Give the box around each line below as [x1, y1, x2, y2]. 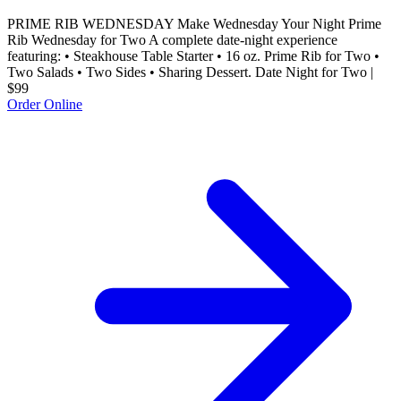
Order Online [7, 96, 82, 112]
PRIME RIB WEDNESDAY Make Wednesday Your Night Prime [7, 15, 381, 31]
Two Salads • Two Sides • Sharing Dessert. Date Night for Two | [7, 64, 373, 80]
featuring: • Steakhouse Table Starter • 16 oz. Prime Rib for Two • [7, 47, 380, 64]
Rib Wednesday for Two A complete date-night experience [7, 31, 337, 47]
